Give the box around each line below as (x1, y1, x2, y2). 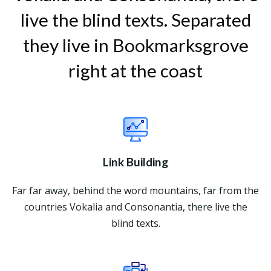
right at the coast (68, 60, 203, 81)
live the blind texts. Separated (20, 9, 251, 30)
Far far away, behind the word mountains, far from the (12, 184, 259, 197)
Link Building (103, 155, 168, 169)
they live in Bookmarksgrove (22, 34, 249, 56)
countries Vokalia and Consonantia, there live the (24, 200, 247, 214)
